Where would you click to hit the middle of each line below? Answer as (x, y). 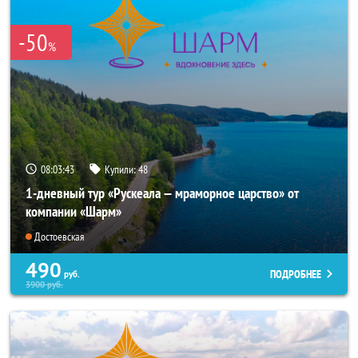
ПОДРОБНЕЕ (296, 274)
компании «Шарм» (74, 211)
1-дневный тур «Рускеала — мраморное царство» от (162, 193)
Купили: (121, 169)
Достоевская (59, 237)
